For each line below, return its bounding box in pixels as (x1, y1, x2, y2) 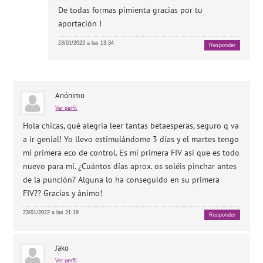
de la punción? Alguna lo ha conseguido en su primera (23, 174, 220, 186)
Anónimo (55, 90, 85, 101)
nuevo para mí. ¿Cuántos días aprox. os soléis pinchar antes (23, 161, 237, 172)
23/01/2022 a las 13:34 (58, 39, 114, 46)
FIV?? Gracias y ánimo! (23, 188, 103, 199)
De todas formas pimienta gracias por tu (58, 4, 203, 15)
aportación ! (58, 18, 102, 29)
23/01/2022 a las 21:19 (23, 210, 79, 216)
